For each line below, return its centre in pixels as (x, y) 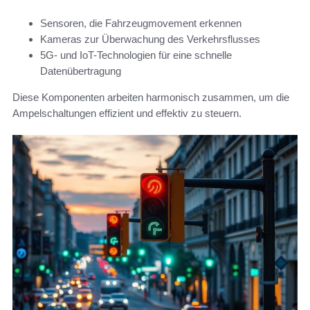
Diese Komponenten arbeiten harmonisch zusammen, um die (151, 97)
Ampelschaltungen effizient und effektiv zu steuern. (127, 113)
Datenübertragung (81, 71)
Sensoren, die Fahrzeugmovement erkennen (141, 23)
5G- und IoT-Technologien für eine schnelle (136, 55)
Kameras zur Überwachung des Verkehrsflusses (150, 39)
